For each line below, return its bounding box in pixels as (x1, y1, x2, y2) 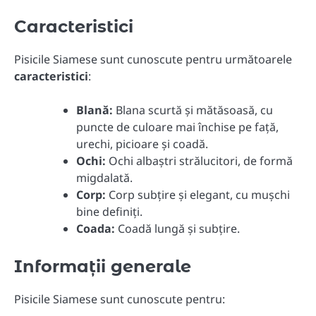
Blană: (76, 102, 113, 119)
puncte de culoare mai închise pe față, (76, 119, 279, 135)
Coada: (76, 221, 115, 237)
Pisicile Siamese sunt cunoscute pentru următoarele (14, 51, 292, 67)
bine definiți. (76, 204, 142, 220)
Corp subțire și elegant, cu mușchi (106, 187, 290, 203)
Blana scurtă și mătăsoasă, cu (113, 102, 273, 119)
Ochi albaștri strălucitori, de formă (106, 153, 293, 169)
